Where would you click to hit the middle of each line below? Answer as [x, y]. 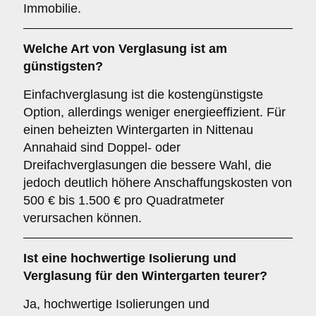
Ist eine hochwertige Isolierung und [130, 258]
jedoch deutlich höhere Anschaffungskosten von [158, 183]
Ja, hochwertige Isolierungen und [116, 304]
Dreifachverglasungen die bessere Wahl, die [147, 165]
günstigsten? [63, 66]
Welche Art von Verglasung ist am [125, 49]
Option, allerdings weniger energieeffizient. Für [154, 112]
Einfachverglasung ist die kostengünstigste [143, 95]
